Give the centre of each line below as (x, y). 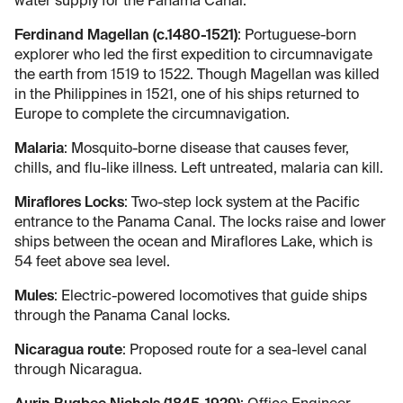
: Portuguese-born (297, 36)
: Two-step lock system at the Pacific (242, 203)
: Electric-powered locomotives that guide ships (210, 296)
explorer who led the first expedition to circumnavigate (193, 55)
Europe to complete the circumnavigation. (152, 115)
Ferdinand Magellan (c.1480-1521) (126, 36)
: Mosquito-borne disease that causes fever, (206, 149)
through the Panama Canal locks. (122, 316)
